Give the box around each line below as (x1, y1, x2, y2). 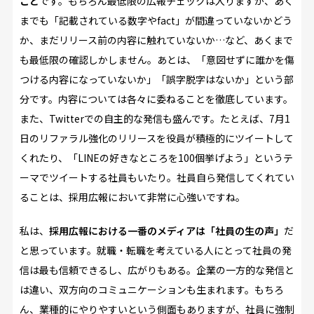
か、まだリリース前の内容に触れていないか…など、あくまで (19, 32, 293, 47)
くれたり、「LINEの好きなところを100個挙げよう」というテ (19, 150, 293, 165)
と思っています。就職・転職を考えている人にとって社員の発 (19, 243, 292, 257)
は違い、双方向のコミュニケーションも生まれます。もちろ (19, 282, 284, 296)
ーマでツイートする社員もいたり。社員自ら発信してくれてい (19, 170, 294, 184)
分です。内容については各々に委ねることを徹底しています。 (19, 91, 293, 106)
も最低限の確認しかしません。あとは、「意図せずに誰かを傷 (19, 52, 294, 67)
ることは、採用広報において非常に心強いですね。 (19, 189, 245, 204)
